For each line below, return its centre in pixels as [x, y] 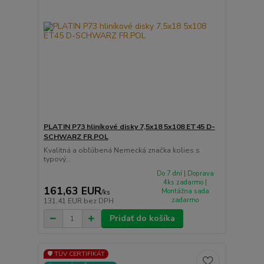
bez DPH [98, 201]
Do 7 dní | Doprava [185, 173]
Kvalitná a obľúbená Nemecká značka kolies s [121, 150]
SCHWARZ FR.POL [76, 136]
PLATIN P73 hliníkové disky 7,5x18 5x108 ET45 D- [129, 126]
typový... [57, 159]
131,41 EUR [63, 201]
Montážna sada [185, 191]
